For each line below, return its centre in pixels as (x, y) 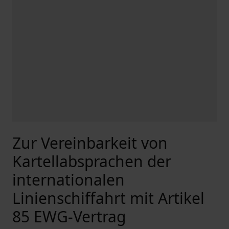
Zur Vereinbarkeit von (90, 143)
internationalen (68, 180)
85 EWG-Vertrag (69, 216)
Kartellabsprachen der (92, 161)
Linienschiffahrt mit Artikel (108, 198)
